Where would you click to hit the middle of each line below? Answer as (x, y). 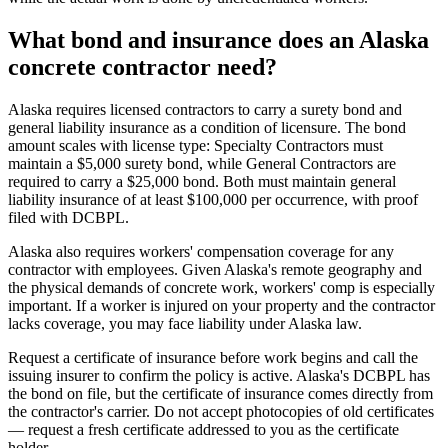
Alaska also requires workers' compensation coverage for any (201, 252)
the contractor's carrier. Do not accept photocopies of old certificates (221, 412)
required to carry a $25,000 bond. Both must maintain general (202, 182)
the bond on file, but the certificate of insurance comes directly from (220, 394)
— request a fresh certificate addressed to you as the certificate (203, 430)
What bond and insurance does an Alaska (218, 40)
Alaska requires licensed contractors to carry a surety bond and (205, 110)
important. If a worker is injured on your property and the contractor (221, 306)
